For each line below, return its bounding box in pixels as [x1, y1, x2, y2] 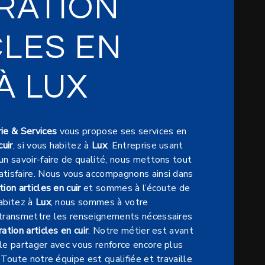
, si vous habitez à [12, 139, 92, 153]
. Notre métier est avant [88, 224, 194, 238]
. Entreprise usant [106, 139, 183, 153]
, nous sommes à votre [50, 196, 148, 209]
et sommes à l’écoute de [80, 182, 190, 195]
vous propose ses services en [57, 125, 187, 138]
